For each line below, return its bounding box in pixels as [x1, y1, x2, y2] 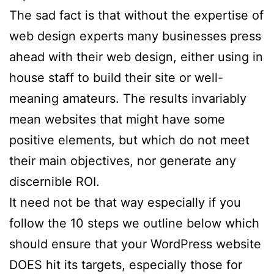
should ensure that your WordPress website [9, 236, 261, 251]
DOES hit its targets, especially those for [9, 257, 242, 272]
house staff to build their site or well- [9, 70, 223, 85]
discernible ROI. [9, 174, 100, 189]
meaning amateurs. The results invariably [9, 91, 246, 106]
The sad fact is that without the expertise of [9, 7, 264, 23]
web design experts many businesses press [9, 28, 261, 43]
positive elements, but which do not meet [9, 132, 250, 147]
